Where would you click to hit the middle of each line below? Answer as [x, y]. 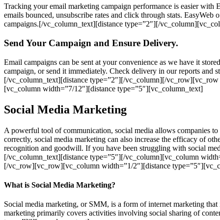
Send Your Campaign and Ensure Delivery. [91, 43]
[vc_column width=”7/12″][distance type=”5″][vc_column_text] [103, 88]
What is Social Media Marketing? [60, 185]
